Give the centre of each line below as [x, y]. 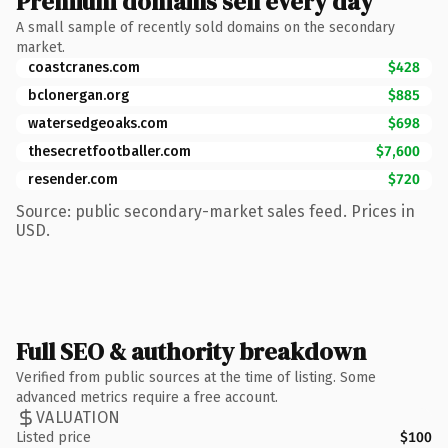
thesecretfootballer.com [109, 151]
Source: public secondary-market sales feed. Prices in [215, 211]
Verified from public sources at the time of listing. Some [196, 377]
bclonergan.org [78, 95]
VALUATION [78, 417]
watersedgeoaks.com [98, 123]
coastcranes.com [84, 67]
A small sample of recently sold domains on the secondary [205, 27]
